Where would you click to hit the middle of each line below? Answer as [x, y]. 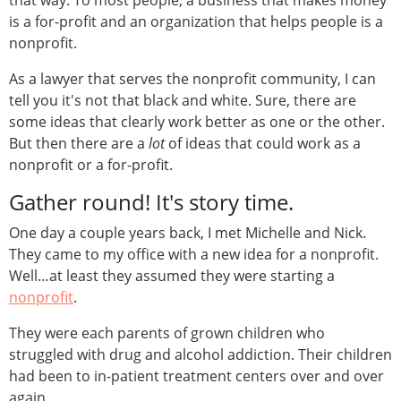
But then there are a [79, 144]
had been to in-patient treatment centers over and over [196, 376]
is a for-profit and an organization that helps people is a [196, 22]
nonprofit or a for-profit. [91, 165]
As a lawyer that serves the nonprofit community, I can [192, 79]
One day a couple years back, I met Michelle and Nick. [188, 233]
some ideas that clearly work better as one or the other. [197, 122]
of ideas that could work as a [263, 144]
